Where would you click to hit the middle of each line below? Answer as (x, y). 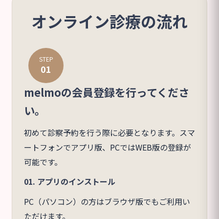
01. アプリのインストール (70, 181)
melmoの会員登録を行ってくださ (107, 92)
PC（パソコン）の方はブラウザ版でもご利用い (107, 201)
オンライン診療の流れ (109, 21)
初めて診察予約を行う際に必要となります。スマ (109, 132)
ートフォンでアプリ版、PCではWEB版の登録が (108, 147)
